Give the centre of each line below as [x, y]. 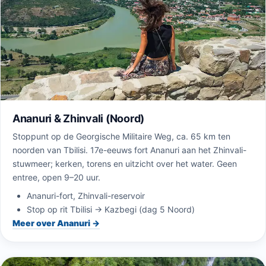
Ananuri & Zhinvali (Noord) [78, 118]
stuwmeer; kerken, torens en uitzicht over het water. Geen [125, 163]
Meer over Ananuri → [56, 223]
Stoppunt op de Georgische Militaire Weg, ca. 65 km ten [121, 136]
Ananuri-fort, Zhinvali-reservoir [86, 195]
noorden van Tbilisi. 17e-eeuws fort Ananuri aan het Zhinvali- [129, 150]
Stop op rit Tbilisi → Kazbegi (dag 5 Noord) [111, 209]
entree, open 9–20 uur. [56, 177]
